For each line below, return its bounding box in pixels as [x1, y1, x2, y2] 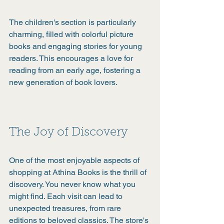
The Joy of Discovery [9, 126, 127, 138]
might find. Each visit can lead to [9, 191, 124, 201]
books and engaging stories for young [9, 41, 144, 51]
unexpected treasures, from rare [9, 203, 123, 213]
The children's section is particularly [9, 17, 138, 27]
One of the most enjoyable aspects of [9, 155, 141, 165]
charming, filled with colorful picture [9, 29, 135, 39]
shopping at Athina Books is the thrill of [9, 167, 148, 177]
